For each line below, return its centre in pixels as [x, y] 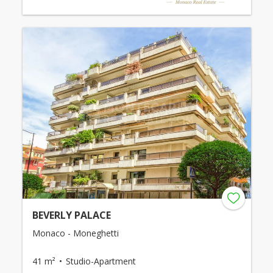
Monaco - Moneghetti [75, 233]
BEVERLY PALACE [71, 215]
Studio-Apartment [101, 261]
